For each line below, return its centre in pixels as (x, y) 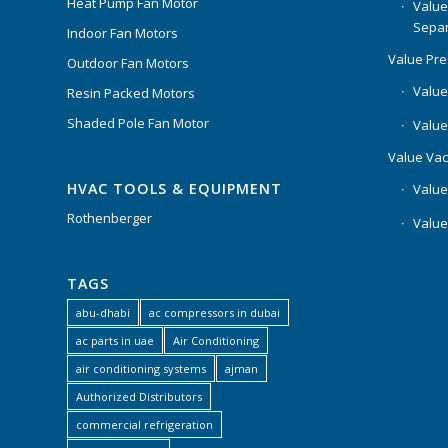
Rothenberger (109, 218)
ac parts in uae (115, 341)
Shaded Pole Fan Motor (138, 123)
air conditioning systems (141, 369)
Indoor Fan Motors (122, 33)
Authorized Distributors (139, 397)
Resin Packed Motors (131, 93)
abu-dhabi (103, 313)
